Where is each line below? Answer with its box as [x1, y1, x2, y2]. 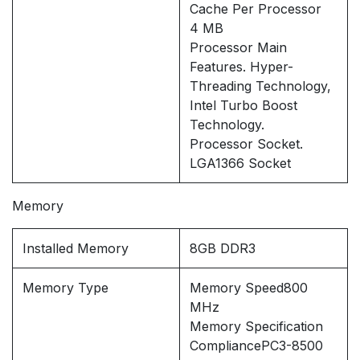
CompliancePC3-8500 [190, 337, 323, 354]
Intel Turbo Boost [190, 97, 297, 114]
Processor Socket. [190, 136, 303, 153]
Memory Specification [190, 318, 323, 335]
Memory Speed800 [190, 280, 308, 297]
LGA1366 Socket [190, 155, 291, 172]
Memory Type [22, 280, 108, 297]
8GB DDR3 [190, 240, 256, 257]
